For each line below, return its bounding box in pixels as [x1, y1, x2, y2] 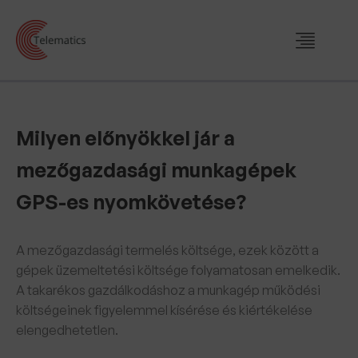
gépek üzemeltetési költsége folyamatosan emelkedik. [16, 262, 340, 278]
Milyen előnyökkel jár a [16, 125, 235, 150]
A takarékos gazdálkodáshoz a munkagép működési [16, 282, 320, 298]
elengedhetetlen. [16, 322, 118, 338]
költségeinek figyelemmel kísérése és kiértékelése [16, 302, 312, 318]
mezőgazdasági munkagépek [16, 157, 296, 182]
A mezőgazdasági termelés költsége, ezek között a [16, 242, 319, 258]
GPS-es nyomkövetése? [16, 189, 246, 214]
